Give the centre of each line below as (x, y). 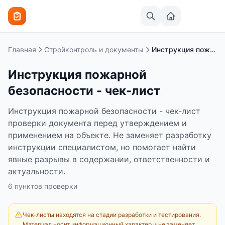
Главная (22, 49)
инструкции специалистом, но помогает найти (102, 147)
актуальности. (37, 171)
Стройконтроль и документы (94, 49)
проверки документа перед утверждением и (97, 123)
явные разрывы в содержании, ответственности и (109, 159)
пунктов (28, 186)
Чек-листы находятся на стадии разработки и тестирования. (112, 215)
